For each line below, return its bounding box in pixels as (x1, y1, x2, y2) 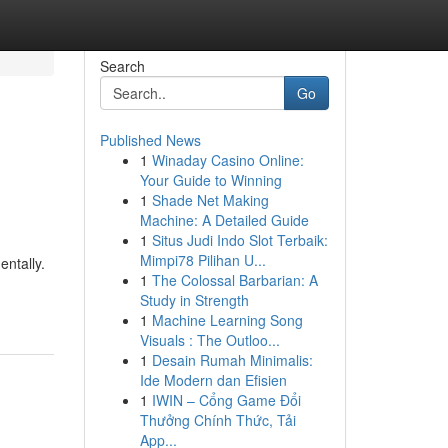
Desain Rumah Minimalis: (151, 350, 313, 370)
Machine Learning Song (151, 310, 303, 330)
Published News (99, 130, 201, 150)
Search (99, 56, 145, 76)
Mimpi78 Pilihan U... (139, 250, 266, 270)
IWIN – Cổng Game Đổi (151, 390, 301, 410)
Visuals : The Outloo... (139, 330, 280, 350)
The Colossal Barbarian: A (151, 270, 318, 290)
